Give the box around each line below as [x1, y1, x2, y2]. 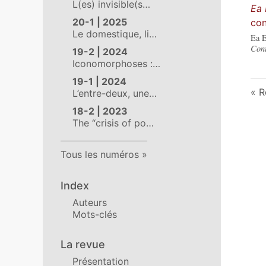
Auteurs [72, 197, 107, 208]
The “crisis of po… [72, 117, 154, 129]
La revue [61, 238, 105, 251]
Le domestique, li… [72, 28, 157, 40]
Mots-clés [72, 208, 117, 220]
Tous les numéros [61, 148, 139, 160]
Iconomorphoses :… [72, 58, 160, 69]
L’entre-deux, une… [72, 87, 157, 99]
